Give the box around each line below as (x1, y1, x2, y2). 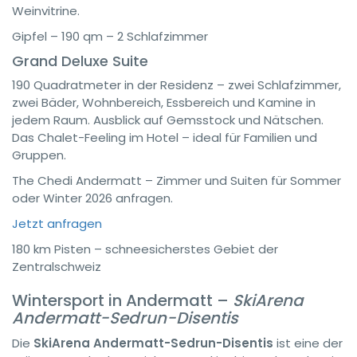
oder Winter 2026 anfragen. (12, 190, 173, 206)
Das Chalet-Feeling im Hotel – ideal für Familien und (12, 129, 317, 146)
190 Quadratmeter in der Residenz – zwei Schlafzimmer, (12, 76, 341, 93)
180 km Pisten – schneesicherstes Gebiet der (12, 241, 278, 257)
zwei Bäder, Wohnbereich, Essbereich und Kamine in (12, 94, 316, 111)
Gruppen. (12, 147, 66, 163)
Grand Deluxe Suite (12, 51, 148, 71)
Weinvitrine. (12, 2, 80, 19)
